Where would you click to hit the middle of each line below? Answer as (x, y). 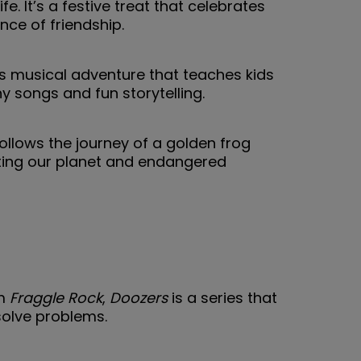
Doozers (139, 297)
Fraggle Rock (56, 297)
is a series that (222, 297)
